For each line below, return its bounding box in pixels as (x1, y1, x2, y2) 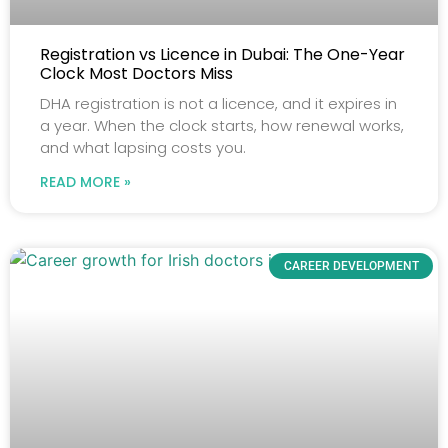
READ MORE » (40, 171, 131, 192)
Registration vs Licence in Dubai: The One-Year (40, 42, 405, 66)
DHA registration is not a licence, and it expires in (40, 92, 397, 114)
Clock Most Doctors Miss (40, 61, 233, 85)
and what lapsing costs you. (40, 136, 246, 158)
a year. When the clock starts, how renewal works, (40, 114, 404, 136)
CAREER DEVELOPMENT (283, 259, 419, 274)
